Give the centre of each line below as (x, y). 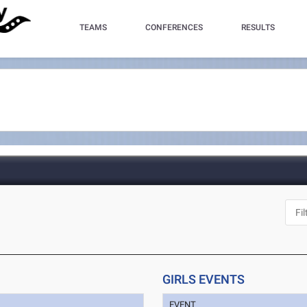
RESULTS (258, 27)
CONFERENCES (174, 27)
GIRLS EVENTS (204, 279)
